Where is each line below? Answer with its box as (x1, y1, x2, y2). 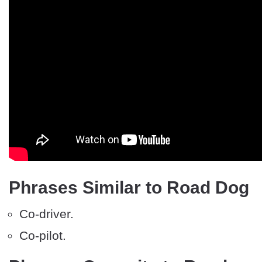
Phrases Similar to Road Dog (9, 178, 249, 198)
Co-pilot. (19, 229, 66, 243)
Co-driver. (19, 207, 74, 221)
